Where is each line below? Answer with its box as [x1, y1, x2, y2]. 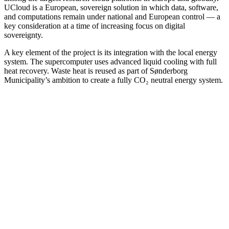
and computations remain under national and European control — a [4, 12, 220, 21]
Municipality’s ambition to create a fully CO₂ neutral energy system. [4, 76, 225, 85]
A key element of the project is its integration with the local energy [4, 48, 217, 57]
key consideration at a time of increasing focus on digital [4, 21, 185, 31]
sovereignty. [4, 31, 43, 40]
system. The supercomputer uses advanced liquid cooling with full [4, 57, 217, 66]
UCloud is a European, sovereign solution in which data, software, [4, 3, 218, 12]
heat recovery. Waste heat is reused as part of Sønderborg [4, 66, 188, 76]
